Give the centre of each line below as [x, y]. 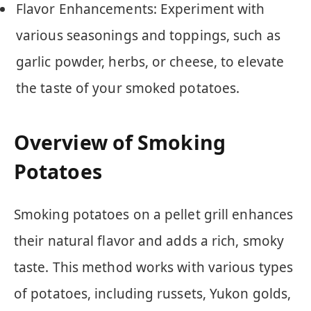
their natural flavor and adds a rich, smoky [149, 241]
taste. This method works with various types [154, 267]
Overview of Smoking [120, 143]
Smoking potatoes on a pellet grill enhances [154, 214]
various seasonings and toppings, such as [148, 35]
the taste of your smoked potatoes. [128, 88]
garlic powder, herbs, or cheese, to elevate [150, 61]
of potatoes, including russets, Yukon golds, [153, 293]
